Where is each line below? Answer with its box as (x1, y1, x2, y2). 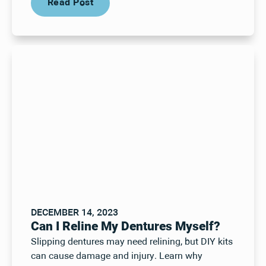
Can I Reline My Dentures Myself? (30, 220, 220, 234)
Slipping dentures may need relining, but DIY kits (30, 237, 233, 248)
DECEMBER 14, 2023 (30, 208, 118, 218)
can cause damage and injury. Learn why (30, 252, 202, 262)
